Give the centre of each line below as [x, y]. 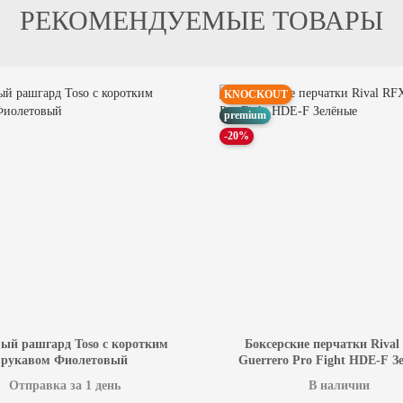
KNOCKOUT [256, 95]
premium [245, 116]
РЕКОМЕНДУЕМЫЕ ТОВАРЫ [201, 21]
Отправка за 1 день [64, 386]
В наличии [339, 386]
